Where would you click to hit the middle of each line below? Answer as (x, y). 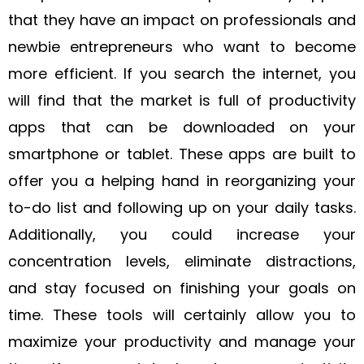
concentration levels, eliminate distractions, (182, 261)
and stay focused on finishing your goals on (182, 288)
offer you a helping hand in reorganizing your (182, 181)
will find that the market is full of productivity (182, 100)
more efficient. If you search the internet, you (182, 74)
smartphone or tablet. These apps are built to (182, 154)
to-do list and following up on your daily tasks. (182, 208)
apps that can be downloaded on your (182, 127)
